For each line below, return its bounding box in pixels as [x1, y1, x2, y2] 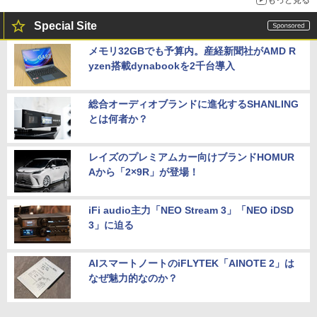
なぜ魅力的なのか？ [88, 272, 178, 284]
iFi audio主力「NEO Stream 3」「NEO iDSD [88, 204, 294, 217]
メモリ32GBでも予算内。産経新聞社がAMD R [88, 45, 296, 57]
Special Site [34, 20, 97, 33]
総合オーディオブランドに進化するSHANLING [88, 98, 299, 110]
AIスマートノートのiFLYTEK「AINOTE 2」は [88, 258, 294, 270]
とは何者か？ [88, 113, 148, 125]
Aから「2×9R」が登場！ [88, 166, 199, 178]
